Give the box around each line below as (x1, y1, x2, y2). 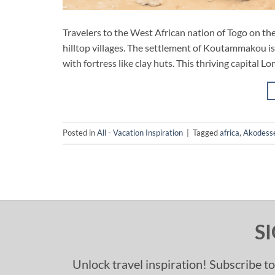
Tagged (193, 128, 220, 138)
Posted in (63, 128, 97, 138)
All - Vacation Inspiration (97, 128, 183, 138)
